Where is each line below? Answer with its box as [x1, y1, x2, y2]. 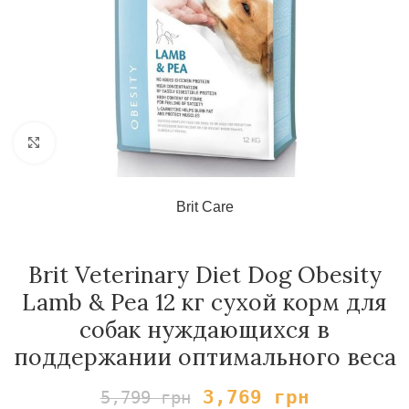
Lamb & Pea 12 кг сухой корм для [22, 288, 387, 317]
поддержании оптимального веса [13, 342, 396, 372]
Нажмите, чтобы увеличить [54, 135, 233, 151]
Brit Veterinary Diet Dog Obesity [27, 260, 382, 289]
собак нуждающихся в [79, 315, 330, 344]
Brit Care [175, 199, 234, 215]
